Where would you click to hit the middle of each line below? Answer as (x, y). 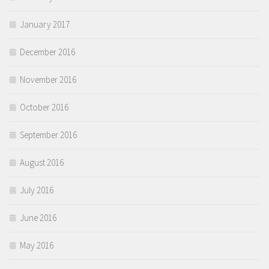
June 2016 (38, 218)
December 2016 (47, 52)
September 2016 (48, 135)
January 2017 (45, 25)
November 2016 (48, 80)
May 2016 (37, 246)
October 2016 (44, 107)
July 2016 (37, 190)
